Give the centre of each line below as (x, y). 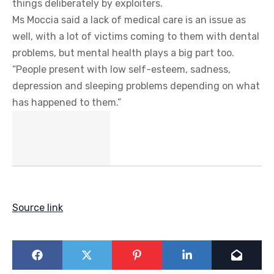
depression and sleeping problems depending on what (136, 86)
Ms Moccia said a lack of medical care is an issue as (129, 20)
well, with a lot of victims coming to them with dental (136, 36)
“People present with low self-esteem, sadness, (121, 69)
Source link (38, 208)
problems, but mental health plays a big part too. (123, 53)
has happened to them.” (67, 102)
